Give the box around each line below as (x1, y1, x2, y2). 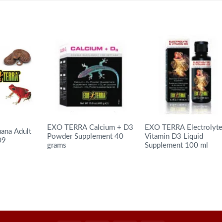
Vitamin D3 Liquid (145, 132, 204, 140)
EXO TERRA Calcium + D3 (47, 123, 133, 131)
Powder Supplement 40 (47, 132, 123, 140)
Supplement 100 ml (145, 141, 209, 149)
